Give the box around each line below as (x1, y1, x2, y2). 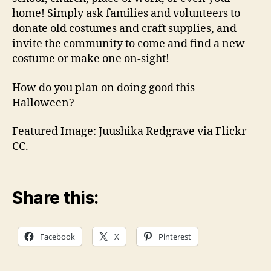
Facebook (40, 230, 75, 242)
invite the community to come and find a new (12, 37, 245, 51)
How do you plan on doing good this (12, 80, 195, 95)
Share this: (12, 187, 99, 208)
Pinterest (158, 230, 191, 242)
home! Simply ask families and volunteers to (12, 7, 240, 21)
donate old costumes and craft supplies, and (12, 22, 237, 36)
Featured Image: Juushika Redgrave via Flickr (12, 125, 246, 139)
